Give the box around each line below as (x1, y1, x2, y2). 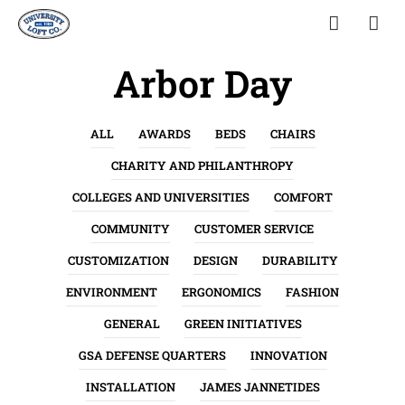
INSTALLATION (85, 379, 175, 396)
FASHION (286, 284, 339, 301)
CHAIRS (269, 126, 316, 143)
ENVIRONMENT (66, 284, 157, 301)
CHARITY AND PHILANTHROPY (111, 157, 294, 174)
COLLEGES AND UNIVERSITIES (72, 189, 250, 206)
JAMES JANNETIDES (199, 379, 320, 396)
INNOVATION (250, 347, 327, 364)
